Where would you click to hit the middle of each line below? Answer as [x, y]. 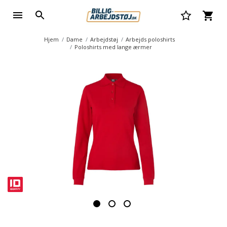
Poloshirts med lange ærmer [113, 47]
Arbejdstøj [104, 39]
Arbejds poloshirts [150, 39]
